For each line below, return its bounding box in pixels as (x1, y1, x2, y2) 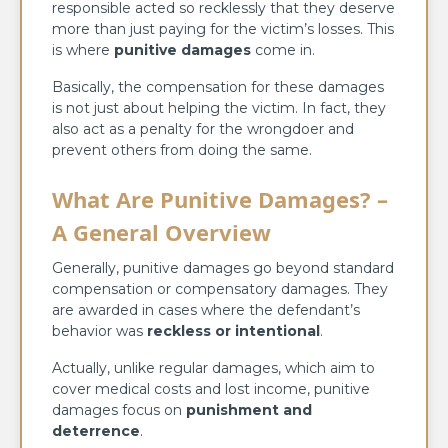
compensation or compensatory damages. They (52, 279, 388, 298)
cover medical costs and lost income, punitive (52, 379, 370, 398)
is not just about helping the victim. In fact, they (52, 98, 386, 117)
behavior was (52, 321, 147, 340)
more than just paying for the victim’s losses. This (52, 19, 394, 38)
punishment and (186, 400, 312, 419)
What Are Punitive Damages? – (52, 183, 388, 214)
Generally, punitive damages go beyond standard (52, 258, 394, 277)
